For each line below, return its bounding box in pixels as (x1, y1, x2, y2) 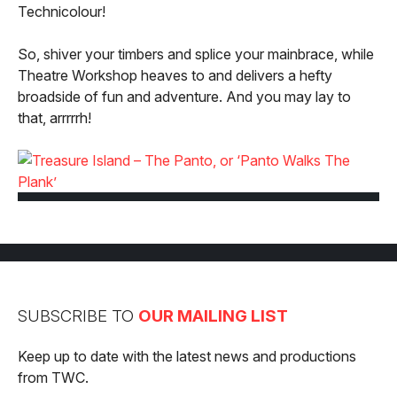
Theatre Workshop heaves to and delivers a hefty (18, 66, 332, 85)
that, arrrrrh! (18, 109, 91, 128)
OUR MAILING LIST (138, 306, 288, 327)
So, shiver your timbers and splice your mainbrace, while (18, 45, 374, 64)
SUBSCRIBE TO (18, 306, 138, 327)
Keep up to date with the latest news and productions (18, 346, 356, 365)
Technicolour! (18, 3, 105, 21)
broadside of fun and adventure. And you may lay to (18, 88, 351, 106)
